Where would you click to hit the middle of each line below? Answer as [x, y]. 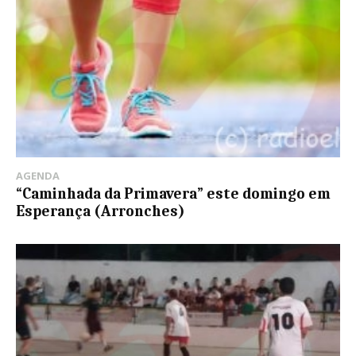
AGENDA [38, 176]
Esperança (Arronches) [101, 212]
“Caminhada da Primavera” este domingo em [173, 194]
